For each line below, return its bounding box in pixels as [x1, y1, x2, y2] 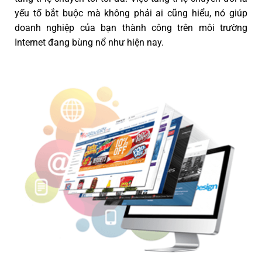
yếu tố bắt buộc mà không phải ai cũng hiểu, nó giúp [15, 7, 247, 19]
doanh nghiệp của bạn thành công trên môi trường [15, 22, 247, 33]
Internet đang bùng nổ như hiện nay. [15, 36, 164, 48]
